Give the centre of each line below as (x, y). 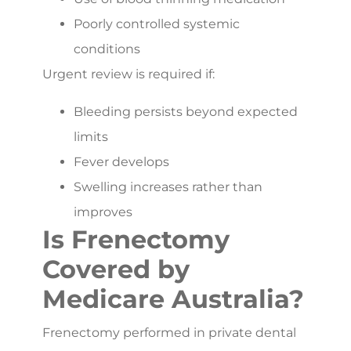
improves (103, 212)
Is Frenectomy (136, 239)
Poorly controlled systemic (157, 24)
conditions (107, 49)
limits (91, 136)
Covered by (116, 269)
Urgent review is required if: (128, 74)
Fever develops (121, 161)
